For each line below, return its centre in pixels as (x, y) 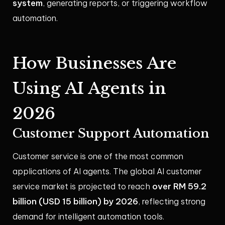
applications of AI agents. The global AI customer (107, 172)
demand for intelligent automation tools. (88, 217)
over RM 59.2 (179, 187)
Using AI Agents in (89, 89)
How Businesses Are (94, 64)
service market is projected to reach (82, 187)
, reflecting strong (172, 202)
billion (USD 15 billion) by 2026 (75, 202)
